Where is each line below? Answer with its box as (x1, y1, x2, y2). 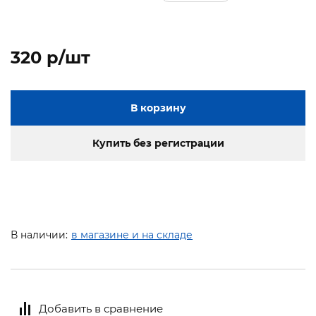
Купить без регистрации (92, 137, 224, 150)
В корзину (130, 102, 186, 115)
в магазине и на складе (71, 229, 193, 242)
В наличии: (11, 229, 68, 242)
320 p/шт (11, 47, 90, 68)
